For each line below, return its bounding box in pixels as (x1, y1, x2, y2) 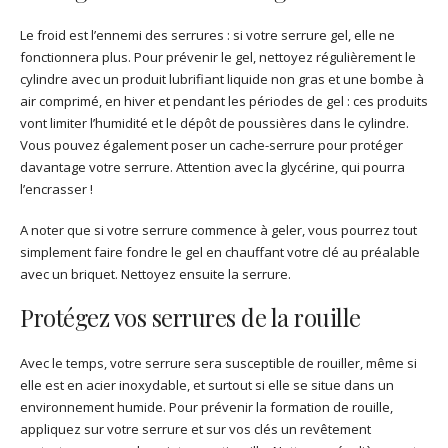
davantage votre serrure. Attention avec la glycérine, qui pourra (20, 158, 405, 177)
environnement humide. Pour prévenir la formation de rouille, (20, 397, 393, 416)
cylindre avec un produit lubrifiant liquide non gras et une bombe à (20, 70, 424, 89)
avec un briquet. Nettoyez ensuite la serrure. (20, 265, 291, 284)
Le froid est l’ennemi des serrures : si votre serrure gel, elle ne (20, 26, 395, 45)
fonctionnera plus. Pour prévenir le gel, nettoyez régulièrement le (20, 48, 416, 67)
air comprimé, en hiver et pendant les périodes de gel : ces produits (20, 92, 428, 111)
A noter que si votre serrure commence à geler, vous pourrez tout (20, 221, 417, 240)
